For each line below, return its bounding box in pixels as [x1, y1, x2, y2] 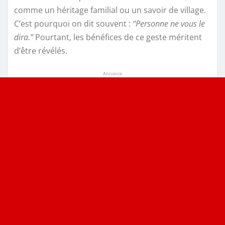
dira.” [14, 32, 33, 43]
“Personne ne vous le [133, 18, 205, 30]
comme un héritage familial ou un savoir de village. [14, 5, 206, 16]
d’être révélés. [14, 45, 67, 57]
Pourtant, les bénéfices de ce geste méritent [33, 32, 202, 43]
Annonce [103, 70, 122, 77]
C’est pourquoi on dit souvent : [14, 18, 133, 30]
